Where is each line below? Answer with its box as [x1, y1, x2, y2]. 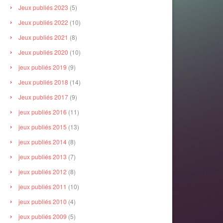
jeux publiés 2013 [18, 152, 67, 161]
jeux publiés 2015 [18, 122, 67, 131]
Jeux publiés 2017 [18, 92, 68, 101]
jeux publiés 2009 [18, 212, 67, 221]
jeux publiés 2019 [18, 62, 67, 71]
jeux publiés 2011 [18, 182, 67, 191]
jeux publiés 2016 [18, 107, 67, 116]
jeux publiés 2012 [18, 167, 67, 176]
